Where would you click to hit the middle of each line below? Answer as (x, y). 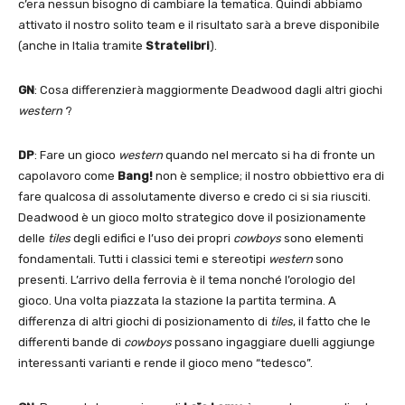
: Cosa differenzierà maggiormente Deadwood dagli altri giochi (208, 89)
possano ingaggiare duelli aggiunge (273, 342)
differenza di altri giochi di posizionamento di (144, 321)
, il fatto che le (332, 321)
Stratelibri (178, 45)
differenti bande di (71, 342)
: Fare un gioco (76, 155)
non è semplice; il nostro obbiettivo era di (268, 175)
